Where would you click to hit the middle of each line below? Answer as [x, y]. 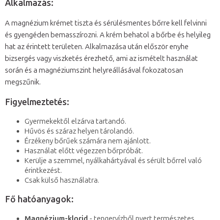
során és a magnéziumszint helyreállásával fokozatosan [94, 70]
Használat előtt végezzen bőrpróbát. [84, 151]
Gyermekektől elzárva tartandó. [75, 122]
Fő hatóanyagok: [39, 200]
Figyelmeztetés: [37, 102]
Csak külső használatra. [62, 180]
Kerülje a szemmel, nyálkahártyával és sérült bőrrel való [113, 161]
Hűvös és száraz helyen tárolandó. [79, 131]
